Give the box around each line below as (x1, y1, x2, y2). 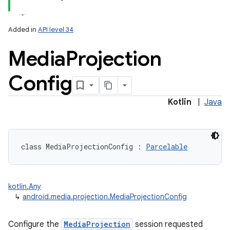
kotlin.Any (8, 182, 41, 191)
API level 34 (38, 25, 73, 34)
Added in (8, 25, 38, 34)
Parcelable (146, 142, 187, 151)
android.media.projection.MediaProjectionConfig (23, 192, 187, 201)
